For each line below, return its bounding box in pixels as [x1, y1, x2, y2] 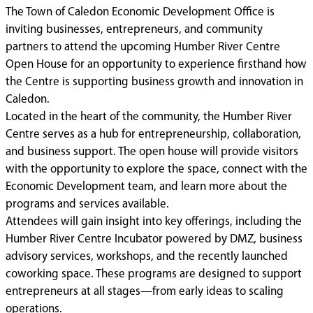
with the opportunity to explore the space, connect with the [6, 163, 307, 175]
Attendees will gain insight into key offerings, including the [6, 215, 302, 228]
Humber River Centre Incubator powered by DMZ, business [6, 233, 303, 245]
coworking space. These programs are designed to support [6, 268, 302, 280]
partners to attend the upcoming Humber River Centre [6, 41, 280, 53]
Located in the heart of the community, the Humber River [6, 110, 292, 123]
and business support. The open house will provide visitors [6, 145, 298, 158]
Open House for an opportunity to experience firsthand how [6, 58, 307, 71]
